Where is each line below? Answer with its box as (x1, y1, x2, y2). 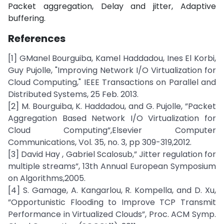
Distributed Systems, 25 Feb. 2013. (8, 88, 138, 100)
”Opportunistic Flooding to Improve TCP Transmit (8, 196, 216, 208)
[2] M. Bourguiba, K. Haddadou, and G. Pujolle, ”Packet (8, 100, 216, 112)
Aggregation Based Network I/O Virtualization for (8, 112, 216, 124)
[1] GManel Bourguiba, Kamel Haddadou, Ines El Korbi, (8, 52, 216, 64)
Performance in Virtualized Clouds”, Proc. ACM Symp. (8, 208, 216, 220)
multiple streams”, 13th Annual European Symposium (8, 160, 216, 172)
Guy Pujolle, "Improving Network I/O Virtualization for (8, 64, 216, 76)
